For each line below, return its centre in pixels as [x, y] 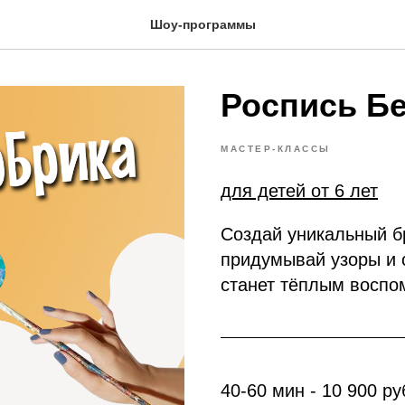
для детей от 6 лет [299, 191]
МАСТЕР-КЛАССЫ [276, 149]
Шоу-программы [202, 24]
